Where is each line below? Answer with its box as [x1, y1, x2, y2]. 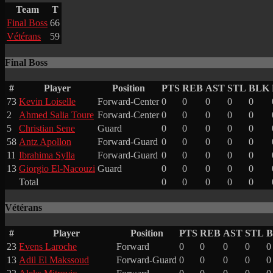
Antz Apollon [19, 136, 71, 147]
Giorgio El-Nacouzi [19, 163, 95, 174]
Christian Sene [19, 122, 75, 133]
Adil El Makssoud [19, 255, 89, 266]
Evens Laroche [19, 241, 77, 252]
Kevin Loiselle [19, 96, 76, 107]
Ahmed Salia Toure [19, 109, 94, 120]
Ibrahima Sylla [19, 149, 75, 160]
